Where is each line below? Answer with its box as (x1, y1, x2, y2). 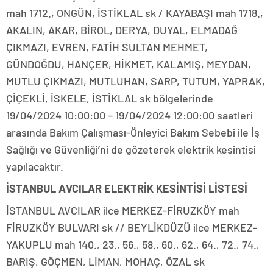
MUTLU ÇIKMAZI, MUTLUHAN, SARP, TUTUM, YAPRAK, (6, 74, 265, 88)
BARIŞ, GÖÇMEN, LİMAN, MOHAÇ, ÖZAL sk (6, 255, 205, 269)
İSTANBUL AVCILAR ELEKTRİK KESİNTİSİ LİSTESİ (6, 182, 247, 196)
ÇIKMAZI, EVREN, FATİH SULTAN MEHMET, (6, 40, 208, 54)
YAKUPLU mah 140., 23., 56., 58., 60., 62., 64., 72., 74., (6, 238, 260, 252)
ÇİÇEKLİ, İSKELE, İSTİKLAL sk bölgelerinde (6, 91, 213, 105)
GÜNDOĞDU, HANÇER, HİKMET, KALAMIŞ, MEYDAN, (6, 57, 251, 71)
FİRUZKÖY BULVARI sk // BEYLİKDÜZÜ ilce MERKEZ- (6, 221, 257, 235)
